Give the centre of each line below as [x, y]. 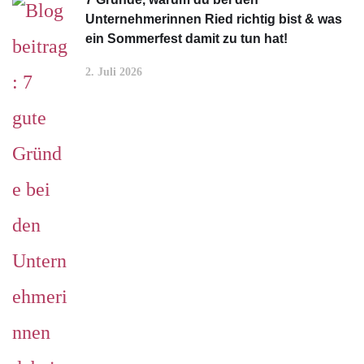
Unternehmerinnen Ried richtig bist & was [214, 19]
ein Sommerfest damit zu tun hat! [186, 38]
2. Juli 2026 [114, 71]
